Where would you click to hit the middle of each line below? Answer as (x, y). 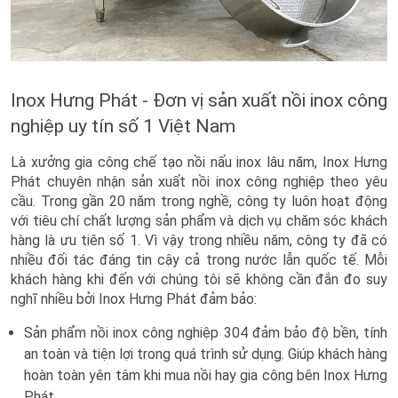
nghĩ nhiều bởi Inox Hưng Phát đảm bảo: (134, 298)
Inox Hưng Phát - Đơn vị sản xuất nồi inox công (199, 100)
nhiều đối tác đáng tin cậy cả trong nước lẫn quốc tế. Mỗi (199, 259)
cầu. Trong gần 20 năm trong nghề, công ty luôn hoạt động (199, 201)
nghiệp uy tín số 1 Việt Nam (123, 126)
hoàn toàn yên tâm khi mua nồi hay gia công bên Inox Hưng (206, 375)
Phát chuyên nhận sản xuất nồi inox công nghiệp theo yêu (199, 181)
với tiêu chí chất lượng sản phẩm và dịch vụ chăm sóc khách (199, 220)
